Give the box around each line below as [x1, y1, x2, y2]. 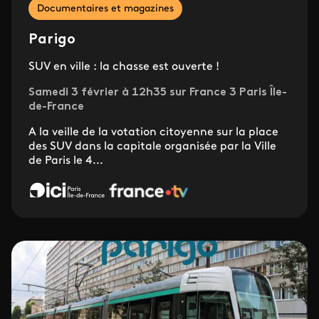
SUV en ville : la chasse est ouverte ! [28, 61, 219, 73]
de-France [28, 101, 84, 113]
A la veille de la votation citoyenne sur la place [28, 127, 278, 139]
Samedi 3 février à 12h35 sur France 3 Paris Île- [28, 87, 287, 99]
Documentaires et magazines [37, 4, 174, 15]
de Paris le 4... [28, 155, 103, 167]
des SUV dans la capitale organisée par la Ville [28, 141, 276, 153]
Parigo [28, 33, 76, 48]
